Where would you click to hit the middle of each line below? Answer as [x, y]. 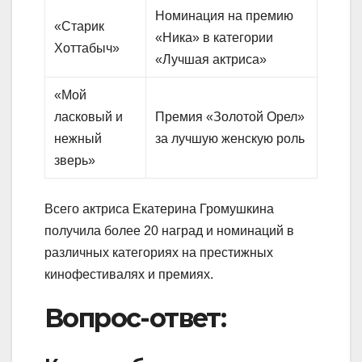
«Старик [80, 27]
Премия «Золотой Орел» [230, 117]
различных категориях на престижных [159, 253]
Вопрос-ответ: [135, 318]
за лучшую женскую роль [230, 139]
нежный [78, 139]
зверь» [75, 161]
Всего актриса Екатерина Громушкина [159, 209]
